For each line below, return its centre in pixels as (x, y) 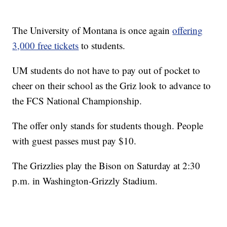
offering (188, 30)
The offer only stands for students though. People (108, 125)
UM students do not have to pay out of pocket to (106, 70)
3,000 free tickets (46, 45)
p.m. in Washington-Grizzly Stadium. (85, 180)
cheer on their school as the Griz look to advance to (112, 85)
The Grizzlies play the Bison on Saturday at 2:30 (106, 165)
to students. (102, 45)
